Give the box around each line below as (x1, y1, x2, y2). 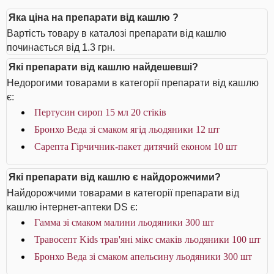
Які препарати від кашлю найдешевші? (9, 62, 198, 72)
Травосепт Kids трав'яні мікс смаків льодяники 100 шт (34, 234, 261, 245)
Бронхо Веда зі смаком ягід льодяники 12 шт (34, 124, 220, 135)
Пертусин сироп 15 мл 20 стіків (34, 107, 166, 117)
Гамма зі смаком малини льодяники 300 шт (34, 217, 214, 228)
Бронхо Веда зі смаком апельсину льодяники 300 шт (34, 251, 252, 262)
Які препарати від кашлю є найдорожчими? (9, 172, 221, 182)
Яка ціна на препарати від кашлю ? (9, 12, 179, 23)
